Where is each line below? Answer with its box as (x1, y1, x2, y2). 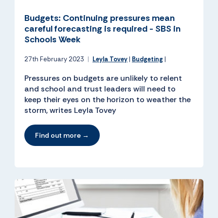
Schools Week (24, 34, 81, 46)
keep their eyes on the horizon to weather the (24, 94, 191, 105)
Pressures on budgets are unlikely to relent (24, 73, 182, 84)
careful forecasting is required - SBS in (24, 23, 181, 35)
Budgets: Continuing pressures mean (24, 12, 175, 24)
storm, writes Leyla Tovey (24, 105, 120, 116)
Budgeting (132, 55, 163, 64)
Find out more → (35, 131, 89, 140)
